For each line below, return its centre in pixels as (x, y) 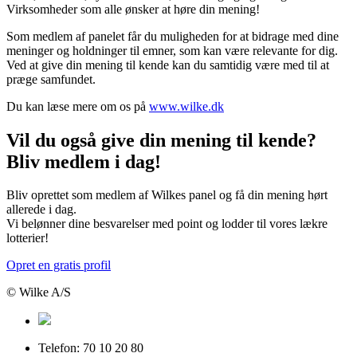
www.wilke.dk (186, 106)
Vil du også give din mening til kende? (161, 140)
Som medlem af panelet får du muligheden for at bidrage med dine (173, 36)
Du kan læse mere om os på (78, 106)
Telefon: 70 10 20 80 (91, 348)
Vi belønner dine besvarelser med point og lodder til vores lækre (167, 224)
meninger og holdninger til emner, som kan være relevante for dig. (172, 50)
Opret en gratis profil (59, 265)
